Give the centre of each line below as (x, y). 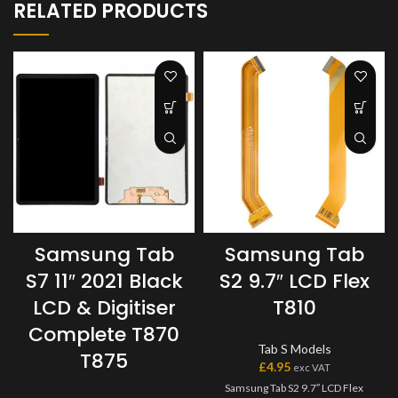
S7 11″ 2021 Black (104, 281)
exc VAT (311, 367)
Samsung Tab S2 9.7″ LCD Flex (294, 388)
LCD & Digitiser (104, 308)
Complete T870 (104, 334)
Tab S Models (294, 349)
